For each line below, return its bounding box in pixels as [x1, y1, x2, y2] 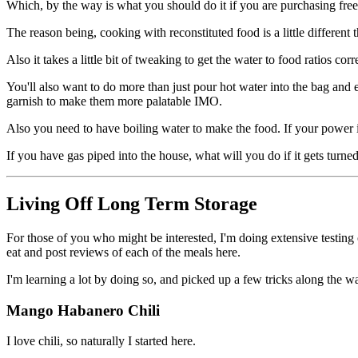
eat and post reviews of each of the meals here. [6, 245, 244, 259]
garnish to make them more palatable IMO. [6, 94, 225, 109]
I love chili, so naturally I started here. [6, 334, 196, 348]
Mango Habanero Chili [6, 301, 160, 319]
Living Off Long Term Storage [6, 193, 257, 215]
